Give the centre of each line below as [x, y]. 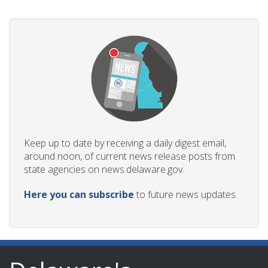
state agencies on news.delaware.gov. [104, 169]
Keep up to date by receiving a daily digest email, [125, 143]
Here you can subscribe [79, 194]
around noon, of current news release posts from [130, 156]
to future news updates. [186, 194]
